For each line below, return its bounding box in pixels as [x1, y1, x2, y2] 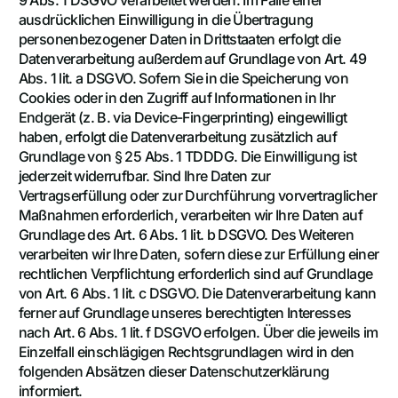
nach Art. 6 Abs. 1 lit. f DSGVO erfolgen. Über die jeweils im [18, 322, 378, 341]
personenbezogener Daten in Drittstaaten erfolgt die [18, 29, 341, 48]
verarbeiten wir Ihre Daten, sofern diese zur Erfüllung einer [18, 244, 379, 263]
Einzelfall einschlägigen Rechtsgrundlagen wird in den [18, 342, 354, 361]
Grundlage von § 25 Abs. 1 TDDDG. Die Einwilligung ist [18, 147, 357, 165]
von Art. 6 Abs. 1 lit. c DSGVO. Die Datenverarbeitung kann [18, 283, 377, 302]
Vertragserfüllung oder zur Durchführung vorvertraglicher [18, 186, 377, 204]
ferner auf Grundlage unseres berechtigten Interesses [18, 303, 352, 322]
